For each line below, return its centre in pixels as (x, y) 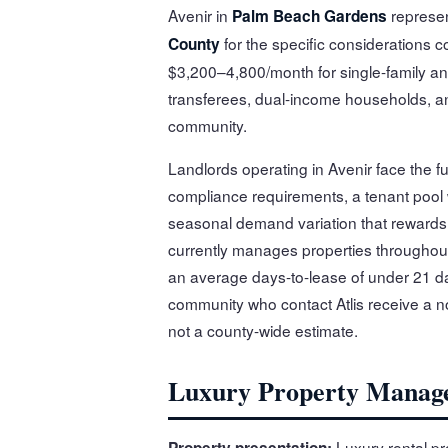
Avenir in (200, 14)
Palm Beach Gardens (309, 15)
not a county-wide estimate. (263, 329)
